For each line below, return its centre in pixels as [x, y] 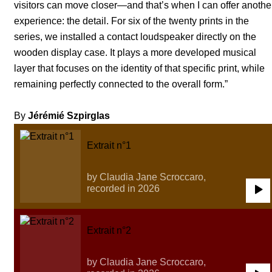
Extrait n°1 [109, 145]
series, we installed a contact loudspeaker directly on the [135, 36]
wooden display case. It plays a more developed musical [135, 52]
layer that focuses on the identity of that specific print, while [139, 68]
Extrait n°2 [109, 230]
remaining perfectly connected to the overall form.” [121, 84]
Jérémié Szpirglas [69, 115]
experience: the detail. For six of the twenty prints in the [131, 21]
